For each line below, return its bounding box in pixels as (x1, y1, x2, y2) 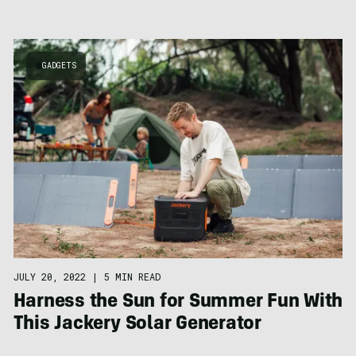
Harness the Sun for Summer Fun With (13, 293, 343, 313)
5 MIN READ (103, 270, 161, 284)
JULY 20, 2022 (13, 270, 86, 284)
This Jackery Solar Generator (13, 315, 261, 335)
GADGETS (41, 60, 76, 71)
